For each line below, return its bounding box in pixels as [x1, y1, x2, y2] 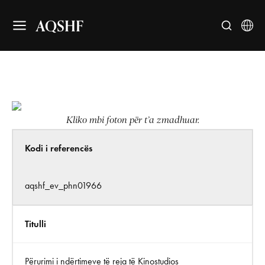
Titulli [25, 218, 46, 230]
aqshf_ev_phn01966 [25, 180, 102, 191]
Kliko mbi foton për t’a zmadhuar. [66, 115, 199, 125]
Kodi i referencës [25, 143, 92, 154]
